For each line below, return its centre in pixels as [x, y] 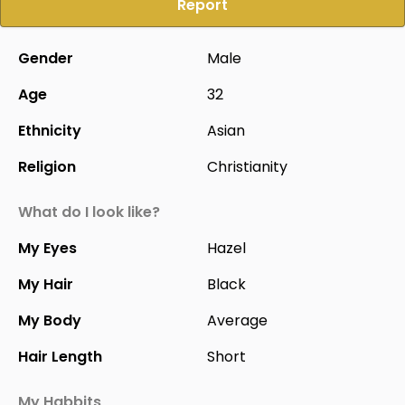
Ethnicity [50, 131]
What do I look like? [89, 212]
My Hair [46, 284]
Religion [47, 167]
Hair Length [60, 357]
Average [237, 320]
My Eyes [47, 248]
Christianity [247, 167]
